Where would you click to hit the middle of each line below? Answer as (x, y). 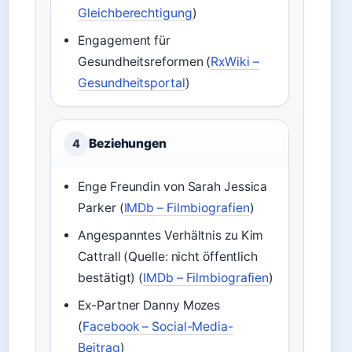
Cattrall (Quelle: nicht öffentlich (168, 257)
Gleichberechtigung (135, 13)
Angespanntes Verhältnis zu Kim (171, 235)
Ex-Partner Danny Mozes (149, 305)
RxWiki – (235, 62)
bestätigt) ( (111, 278)
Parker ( (101, 208)
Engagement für (124, 40)
